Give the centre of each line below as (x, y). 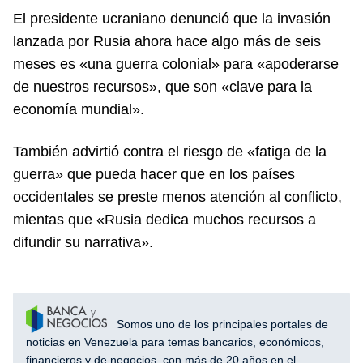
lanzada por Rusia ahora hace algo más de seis (167, 41)
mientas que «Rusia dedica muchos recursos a (164, 219)
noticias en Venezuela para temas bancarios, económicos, (175, 342)
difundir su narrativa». (83, 242)
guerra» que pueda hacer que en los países (154, 174)
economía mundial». (79, 109)
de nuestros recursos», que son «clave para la (162, 86)
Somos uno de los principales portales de (221, 324)
